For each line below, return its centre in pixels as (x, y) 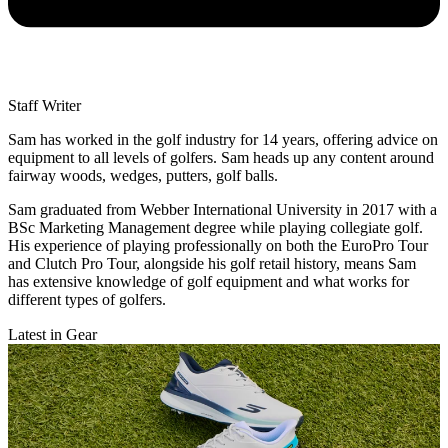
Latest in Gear (52, 335)
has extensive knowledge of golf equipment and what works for (208, 282)
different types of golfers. (87, 300)
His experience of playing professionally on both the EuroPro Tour (218, 246)
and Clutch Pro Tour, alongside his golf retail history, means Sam (212, 264)
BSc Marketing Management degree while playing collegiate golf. (215, 228)
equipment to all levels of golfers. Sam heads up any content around (221, 158)
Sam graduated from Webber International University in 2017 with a (222, 210)
